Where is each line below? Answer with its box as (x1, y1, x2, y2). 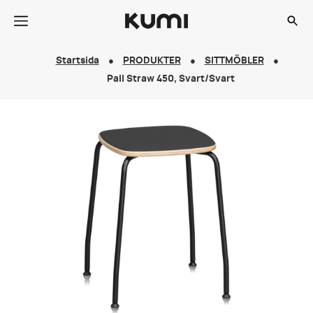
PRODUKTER (122, 57, 181, 66)
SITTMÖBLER (204, 57, 264, 66)
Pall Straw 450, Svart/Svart (106, 75, 235, 84)
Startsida (55, 57, 99, 66)
